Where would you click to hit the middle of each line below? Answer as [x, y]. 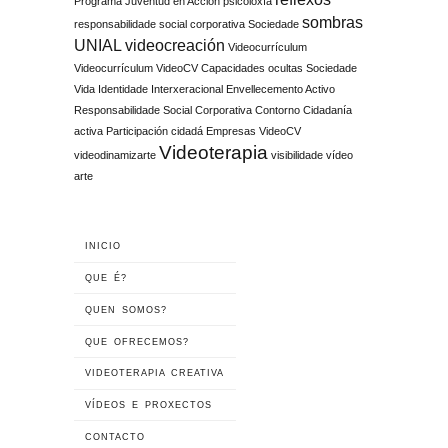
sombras [332, 22]
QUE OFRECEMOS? [137, 341]
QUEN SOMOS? [126, 309]
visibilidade [297, 154]
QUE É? [106, 278]
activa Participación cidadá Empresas [166, 130]
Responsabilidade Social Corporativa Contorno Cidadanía [213, 109]
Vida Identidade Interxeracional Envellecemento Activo [204, 88]
